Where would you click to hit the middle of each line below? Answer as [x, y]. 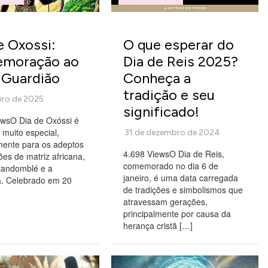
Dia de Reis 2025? [180, 61]
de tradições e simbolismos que [183, 189]
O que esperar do [178, 44]
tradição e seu [169, 95]
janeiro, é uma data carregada [180, 177]
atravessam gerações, [165, 201]
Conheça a [157, 78]
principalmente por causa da [177, 213]
